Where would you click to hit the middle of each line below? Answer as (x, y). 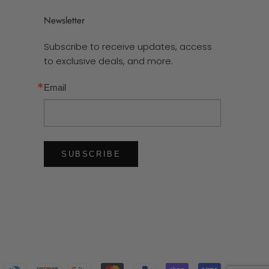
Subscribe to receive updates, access (128, 46)
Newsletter (64, 20)
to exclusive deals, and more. (108, 61)
